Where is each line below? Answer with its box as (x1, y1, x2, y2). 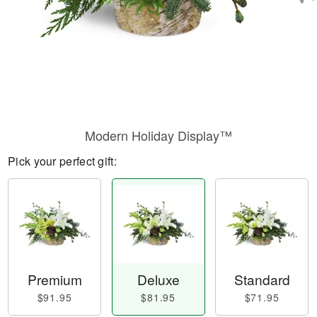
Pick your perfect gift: (8, 153, 117, 169)
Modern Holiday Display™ (85, 126, 232, 144)
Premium (27, 270, 82, 289)
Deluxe (137, 270, 180, 289)
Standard (234, 270, 290, 289)
